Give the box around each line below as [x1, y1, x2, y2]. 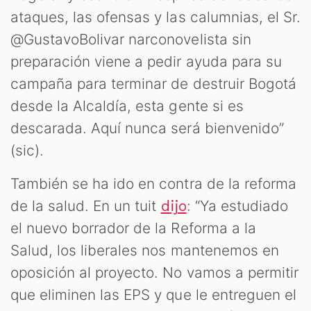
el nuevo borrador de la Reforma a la [10, 219, 256, 237]
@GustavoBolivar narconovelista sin [10, 30, 251, 48]
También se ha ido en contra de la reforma [10, 174, 296, 192]
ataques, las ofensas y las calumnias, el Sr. [10, 8, 301, 26]
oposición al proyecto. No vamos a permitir [10, 263, 299, 281]
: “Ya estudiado [186, 196, 288, 215]
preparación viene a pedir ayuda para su [10, 52, 282, 70]
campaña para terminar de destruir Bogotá [10, 74, 296, 92]
